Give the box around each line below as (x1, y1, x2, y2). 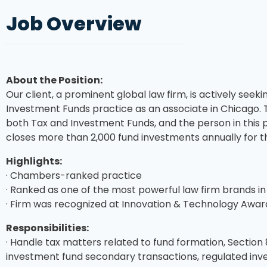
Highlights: (6, 154, 62, 168)
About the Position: (6, 73, 103, 87)
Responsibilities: (6, 221, 89, 235)
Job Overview (6, 10, 141, 38)
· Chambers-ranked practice (6, 168, 142, 182)
